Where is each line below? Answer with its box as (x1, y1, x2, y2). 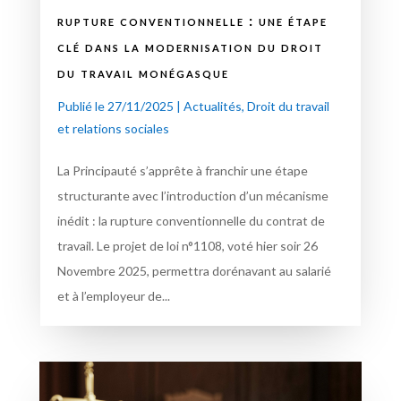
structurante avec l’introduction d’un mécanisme (56, 187, 328, 203)
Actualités (183, 98, 242, 114)
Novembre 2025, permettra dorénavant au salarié (56, 262, 331, 278)
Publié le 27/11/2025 (56, 98, 174, 114)
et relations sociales (56, 120, 169, 136)
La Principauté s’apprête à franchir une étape (56, 162, 308, 178)
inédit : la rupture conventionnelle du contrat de (56, 212, 325, 228)
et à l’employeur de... (56, 287, 170, 303)
